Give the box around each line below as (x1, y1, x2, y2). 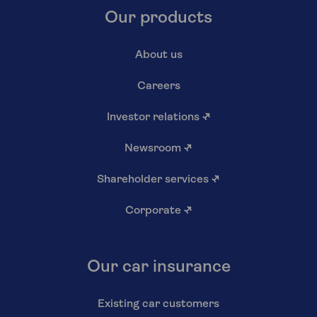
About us (134, 49, 183, 61)
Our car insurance (86, 258, 231, 276)
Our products (105, 9, 212, 27)
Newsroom (125, 142, 184, 154)
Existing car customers (98, 298, 219, 310)
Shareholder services (97, 173, 212, 185)
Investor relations (106, 111, 202, 123)
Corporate (125, 204, 184, 217)
